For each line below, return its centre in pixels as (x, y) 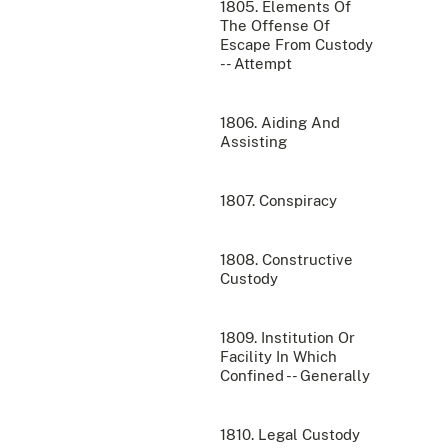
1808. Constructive (286, 260)
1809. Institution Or (287, 338)
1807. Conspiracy (278, 201)
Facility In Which (278, 357)
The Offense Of (275, 26)
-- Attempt (256, 64)
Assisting (253, 142)
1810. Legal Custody (290, 435)
